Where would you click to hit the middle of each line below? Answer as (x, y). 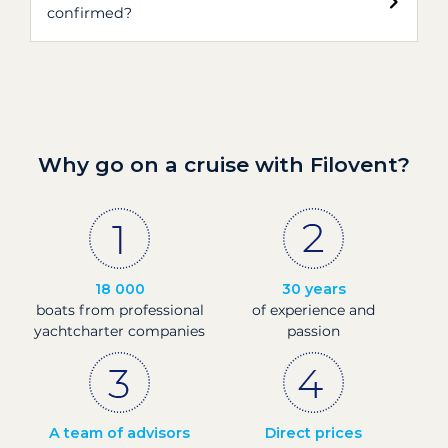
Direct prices (313, 433)
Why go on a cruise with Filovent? (224, 164)
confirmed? (89, 13)
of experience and (313, 310)
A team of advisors (119, 433)
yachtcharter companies (119, 331)
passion (313, 331)
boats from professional (119, 310)
